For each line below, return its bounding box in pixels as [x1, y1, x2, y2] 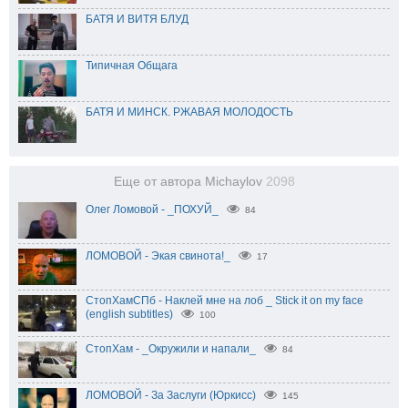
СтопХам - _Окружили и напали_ [86, 342, 256, 355]
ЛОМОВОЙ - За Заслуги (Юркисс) [86, 388, 256, 402]
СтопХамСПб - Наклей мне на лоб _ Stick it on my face [86, 293, 363, 307]
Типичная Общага [86, 58, 178, 72]
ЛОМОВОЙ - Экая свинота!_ [86, 249, 230, 262]
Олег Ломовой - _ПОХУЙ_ [86, 202, 219, 216]
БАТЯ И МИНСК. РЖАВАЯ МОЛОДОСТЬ [86, 105, 293, 118]
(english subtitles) [86, 307, 173, 321]
